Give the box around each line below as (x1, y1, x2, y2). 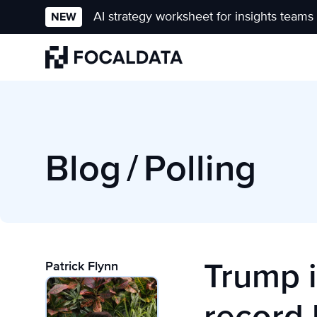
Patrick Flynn (45, 258, 118, 274)
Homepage (45, 69, 106, 85)
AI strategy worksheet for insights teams (93, 8, 313, 24)
